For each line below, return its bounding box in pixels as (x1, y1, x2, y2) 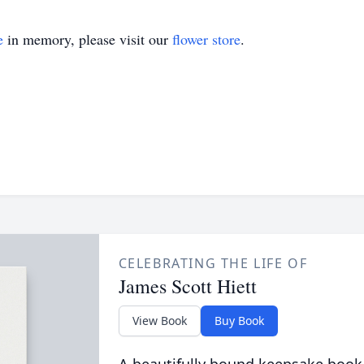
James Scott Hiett (118, 273, 257, 299)
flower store (172, 29, 240, 49)
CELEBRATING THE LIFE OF (118, 254, 308, 272)
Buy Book (214, 313, 264, 328)
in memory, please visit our (3, 29, 172, 49)
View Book (132, 313, 187, 328)
